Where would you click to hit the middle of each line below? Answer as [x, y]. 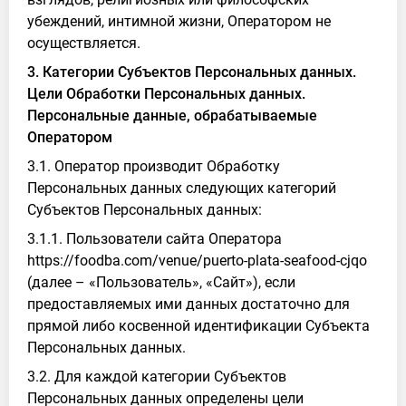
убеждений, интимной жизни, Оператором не [179, 21]
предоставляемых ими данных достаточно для [188, 304]
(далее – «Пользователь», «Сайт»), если [161, 282]
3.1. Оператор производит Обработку [154, 166]
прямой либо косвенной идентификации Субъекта [198, 326]
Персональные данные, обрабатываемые [172, 116]
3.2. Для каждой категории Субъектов [157, 377]
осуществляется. [84, 43]
